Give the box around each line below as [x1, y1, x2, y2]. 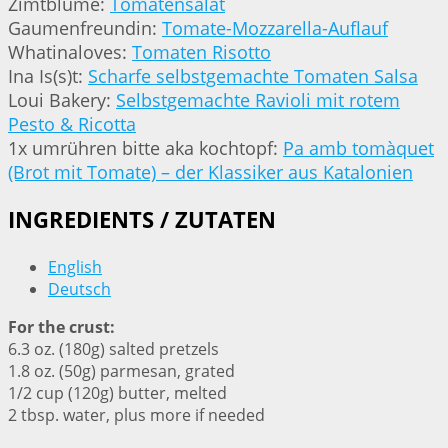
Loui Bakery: [8, 87, 116, 112]
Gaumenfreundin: [8, 15, 162, 40]
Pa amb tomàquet [283, 135, 434, 160]
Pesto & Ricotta [8, 111, 136, 136]
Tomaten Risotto [132, 39, 271, 64]
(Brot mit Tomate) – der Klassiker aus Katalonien [8, 159, 413, 184]
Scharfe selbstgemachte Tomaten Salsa [88, 63, 418, 88]
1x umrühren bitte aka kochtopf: [8, 135, 283, 160]
